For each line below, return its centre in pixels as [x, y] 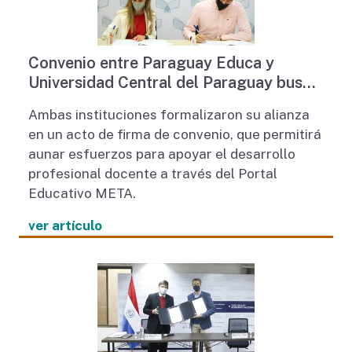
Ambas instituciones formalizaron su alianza [169, 115]
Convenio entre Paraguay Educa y [151, 63]
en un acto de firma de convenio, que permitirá [174, 135]
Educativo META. [82, 194]
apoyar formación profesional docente [169, 103]
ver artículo [65, 226]
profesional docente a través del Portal [152, 174]
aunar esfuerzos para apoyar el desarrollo [161, 154]
